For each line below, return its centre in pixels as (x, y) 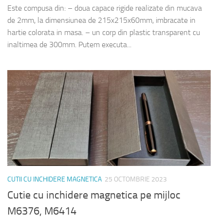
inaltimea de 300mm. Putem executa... (69, 45)
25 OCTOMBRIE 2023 (136, 180)
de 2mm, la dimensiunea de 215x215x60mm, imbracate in (101, 20)
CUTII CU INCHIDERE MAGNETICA (54, 180)
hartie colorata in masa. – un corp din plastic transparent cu (104, 33)
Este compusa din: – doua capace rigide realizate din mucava (105, 8)
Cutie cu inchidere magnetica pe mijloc (94, 195)
